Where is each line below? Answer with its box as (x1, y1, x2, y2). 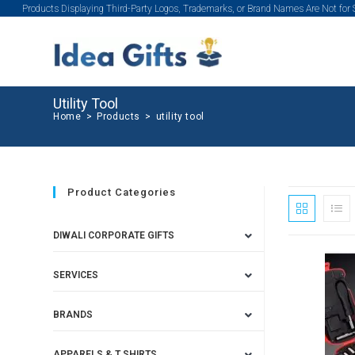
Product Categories (67, 186, 177, 198)
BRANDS (53, 309, 94, 320)
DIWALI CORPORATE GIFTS (53, 230, 175, 241)
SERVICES (53, 269, 99, 281)
